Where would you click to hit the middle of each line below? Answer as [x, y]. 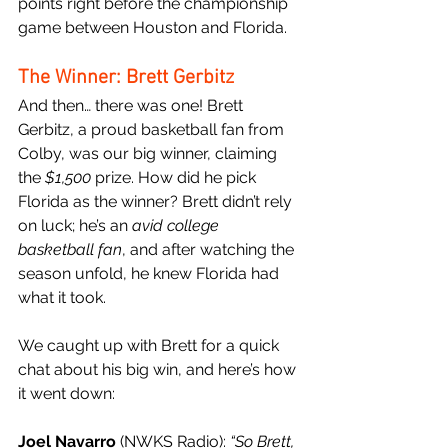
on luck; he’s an [75, 225]
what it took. [62, 297]
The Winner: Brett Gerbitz [126, 77]
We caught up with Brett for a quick [150, 345]
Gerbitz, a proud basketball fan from [153, 129]
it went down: [66, 393]
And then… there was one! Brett [132, 105]
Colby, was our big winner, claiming [149, 153]
